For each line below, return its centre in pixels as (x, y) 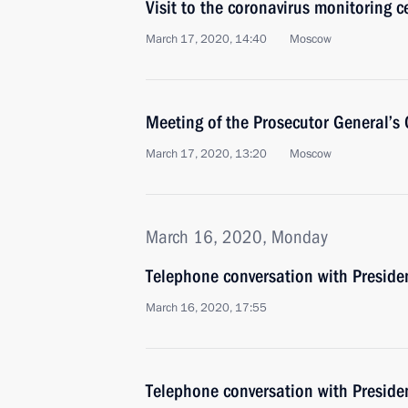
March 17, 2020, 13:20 (206, 154)
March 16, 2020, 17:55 (206, 308)
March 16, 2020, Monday (237, 237)
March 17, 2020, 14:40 (206, 39)
